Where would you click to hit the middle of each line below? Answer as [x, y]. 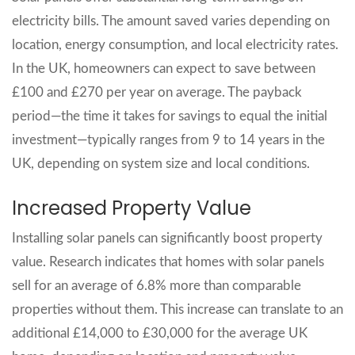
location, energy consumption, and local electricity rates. [175, 44]
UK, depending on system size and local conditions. [161, 163]
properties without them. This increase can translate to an [177, 309]
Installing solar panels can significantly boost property [167, 238]
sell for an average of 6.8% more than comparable [157, 285]
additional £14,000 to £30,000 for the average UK [160, 333]
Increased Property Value [132, 208]
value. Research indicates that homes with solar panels [168, 261]
